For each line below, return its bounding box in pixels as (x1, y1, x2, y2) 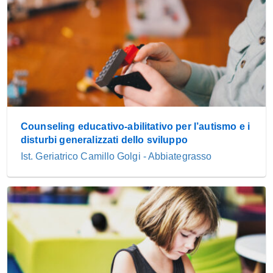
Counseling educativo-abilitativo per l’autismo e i (21, 121, 250, 132)
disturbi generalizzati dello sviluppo (21, 134, 188, 145)
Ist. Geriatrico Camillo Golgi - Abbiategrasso (21, 151, 212, 161)
